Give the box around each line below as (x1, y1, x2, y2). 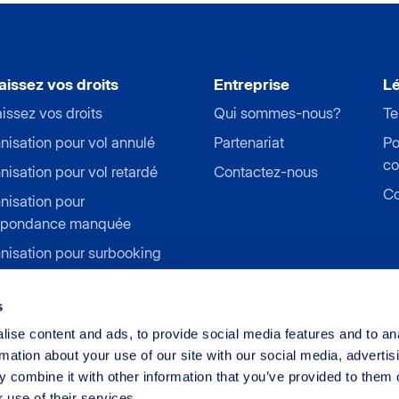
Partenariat (214, 134, 284, 152)
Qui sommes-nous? (214, 104, 341, 123)
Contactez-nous (214, 163, 318, 182)
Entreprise (214, 75, 289, 94)
